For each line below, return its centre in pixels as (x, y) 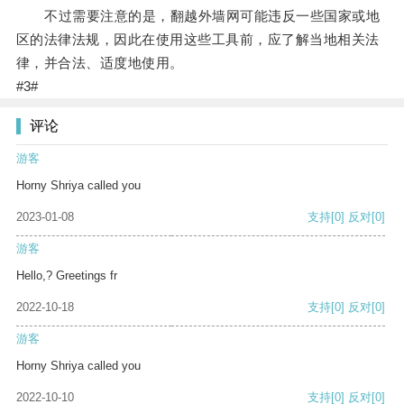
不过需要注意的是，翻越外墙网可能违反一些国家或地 (198, 16)
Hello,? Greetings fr (67, 276)
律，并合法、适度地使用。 (100, 63)
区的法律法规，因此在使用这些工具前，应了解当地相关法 (197, 40)
